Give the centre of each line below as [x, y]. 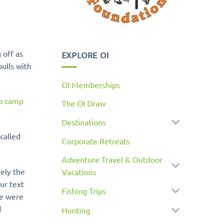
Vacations [79, 171]
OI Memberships [91, 85]
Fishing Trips [84, 190]
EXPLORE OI [85, 55]
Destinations [84, 122]
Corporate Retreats [96, 141]
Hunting [76, 210]
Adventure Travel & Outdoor [112, 159]
